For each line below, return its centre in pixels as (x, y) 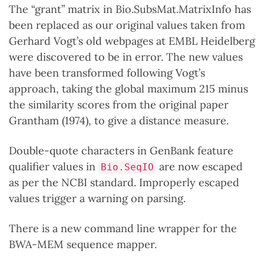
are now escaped (199, 166)
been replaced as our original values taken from (127, 25)
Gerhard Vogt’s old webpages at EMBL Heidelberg (132, 41)
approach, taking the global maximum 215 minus (128, 89)
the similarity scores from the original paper (119, 105)
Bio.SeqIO (127, 167)
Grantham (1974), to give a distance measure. (119, 121)
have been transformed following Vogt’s (107, 73)
